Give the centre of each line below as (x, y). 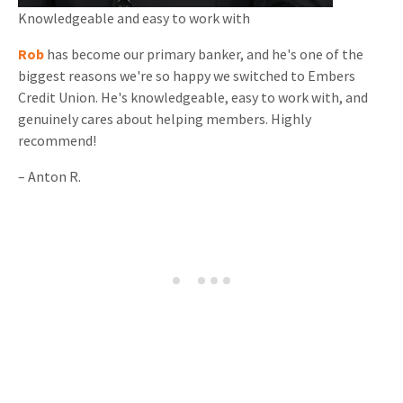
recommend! (57, 141)
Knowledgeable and (80, 18)
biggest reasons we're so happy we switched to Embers (187, 76)
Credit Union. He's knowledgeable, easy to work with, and (193, 98)
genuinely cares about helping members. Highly (165, 119)
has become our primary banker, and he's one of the (204, 54)
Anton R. (54, 177)
